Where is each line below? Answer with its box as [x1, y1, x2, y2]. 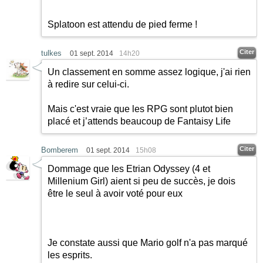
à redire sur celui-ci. [48, 79, 129, 90]
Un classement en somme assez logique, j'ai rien [48, 67, 251, 77]
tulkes [41, 49, 62, 58]
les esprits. [48, 250, 92, 261]
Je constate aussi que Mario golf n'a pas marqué [48, 238, 248, 248]
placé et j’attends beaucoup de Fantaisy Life [48, 116, 231, 127]
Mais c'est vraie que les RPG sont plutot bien [48, 104, 233, 114]
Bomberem [41, 146, 78, 155]
